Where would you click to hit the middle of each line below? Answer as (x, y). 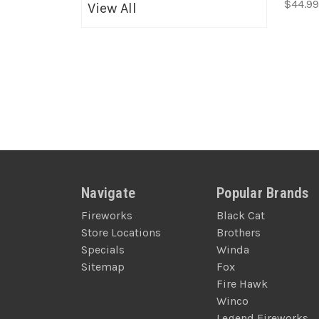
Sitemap (103, 266)
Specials (103, 249)
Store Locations (121, 232)
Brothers (239, 232)
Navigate (108, 193)
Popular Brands (263, 193)
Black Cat (241, 215)
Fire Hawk (242, 283)
